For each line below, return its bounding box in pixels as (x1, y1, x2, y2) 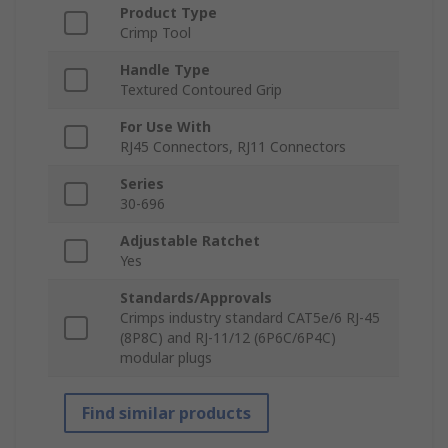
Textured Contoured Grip (120, 80, 282, 100)
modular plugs (120, 348, 212, 368)
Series (120, 174, 164, 194)
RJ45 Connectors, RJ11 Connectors (120, 137, 346, 157)
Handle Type (120, 60, 210, 80)
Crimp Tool (120, 23, 191, 43)
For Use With (120, 117, 211, 137)
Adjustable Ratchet (120, 231, 260, 251)
